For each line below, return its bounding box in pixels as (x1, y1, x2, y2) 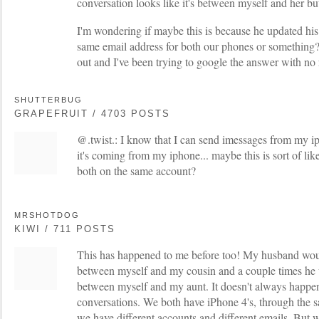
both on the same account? (77, 162, 196, 178)
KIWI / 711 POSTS (14, 223, 115, 234)
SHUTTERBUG (14, 95, 83, 104)
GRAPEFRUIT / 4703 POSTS (14, 108, 170, 119)
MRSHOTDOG (14, 210, 80, 219)
